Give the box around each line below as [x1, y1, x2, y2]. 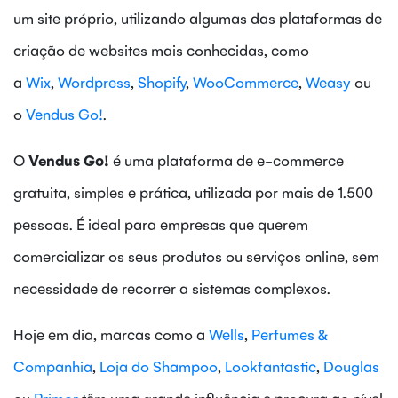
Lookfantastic [225, 355, 316, 376]
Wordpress [58, 71, 131, 92]
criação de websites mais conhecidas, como [13, 39, 309, 60]
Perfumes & [251, 323, 327, 344]
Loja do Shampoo [99, 355, 218, 376]
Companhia [13, 355, 92, 376]
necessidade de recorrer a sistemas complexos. [13, 277, 330, 298]
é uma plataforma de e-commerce [109, 149, 344, 170]
